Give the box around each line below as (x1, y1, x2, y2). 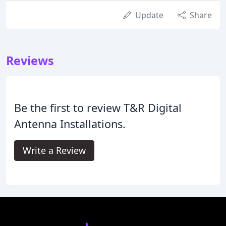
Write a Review (23, 144, 86, 156)
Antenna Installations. (14, 117, 126, 131)
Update (135, 10, 163, 21)
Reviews (6, 52, 54, 69)
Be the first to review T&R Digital (14, 100, 182, 115)
